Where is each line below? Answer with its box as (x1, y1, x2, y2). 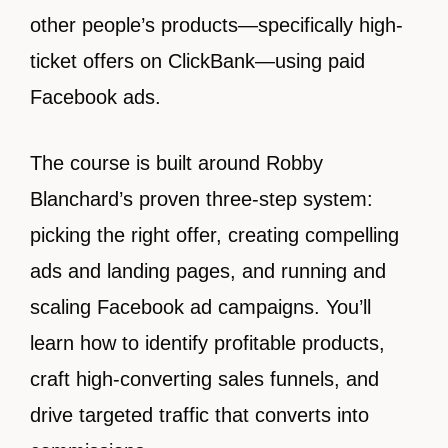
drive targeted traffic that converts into (30, 404, 369, 426)
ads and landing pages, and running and (30, 260, 386, 282)
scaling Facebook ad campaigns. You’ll (30, 296, 371, 318)
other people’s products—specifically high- (30, 14, 403, 36)
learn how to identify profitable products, (30, 332, 385, 354)
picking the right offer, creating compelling (30, 224, 399, 246)
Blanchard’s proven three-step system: (30, 188, 373, 210)
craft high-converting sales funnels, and (30, 368, 379, 390)
